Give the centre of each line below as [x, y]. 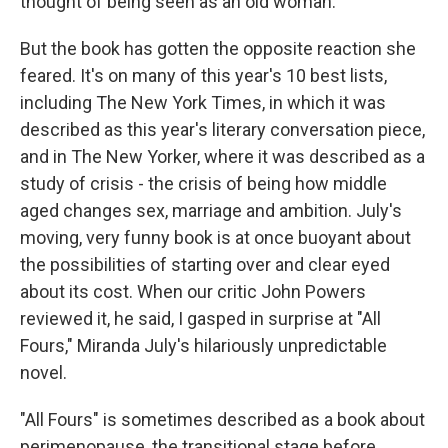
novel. [43, 372]
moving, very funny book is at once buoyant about [215, 237]
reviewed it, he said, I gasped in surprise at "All [200, 318]
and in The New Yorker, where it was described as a [222, 156]
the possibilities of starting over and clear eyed [205, 264]
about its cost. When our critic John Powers [193, 291]
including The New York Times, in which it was [203, 102]
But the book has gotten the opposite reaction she [218, 48]
